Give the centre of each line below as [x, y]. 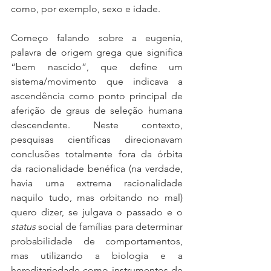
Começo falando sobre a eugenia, [97, 38]
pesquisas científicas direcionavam [97, 139]
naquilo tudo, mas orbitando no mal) [97, 198]
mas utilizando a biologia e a [97, 256]
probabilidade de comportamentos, [97, 241]
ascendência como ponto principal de [97, 96]
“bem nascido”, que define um [97, 67]
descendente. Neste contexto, [97, 125]
